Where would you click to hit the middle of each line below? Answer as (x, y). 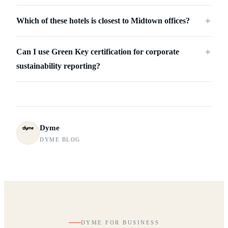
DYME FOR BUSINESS (120, 223)
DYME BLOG (60, 139)
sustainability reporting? (58, 66)
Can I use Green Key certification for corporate (98, 52)
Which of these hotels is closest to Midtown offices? (103, 21)
